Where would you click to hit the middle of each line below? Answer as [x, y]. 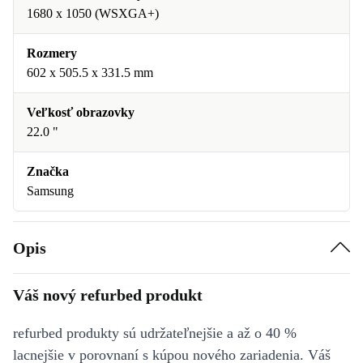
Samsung [50, 191]
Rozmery [52, 53]
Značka [48, 171]
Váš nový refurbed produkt [108, 295]
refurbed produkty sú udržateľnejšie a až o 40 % [155, 333]
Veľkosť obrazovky [81, 112]
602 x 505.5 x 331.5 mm [90, 73]
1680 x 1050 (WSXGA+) [93, 13]
